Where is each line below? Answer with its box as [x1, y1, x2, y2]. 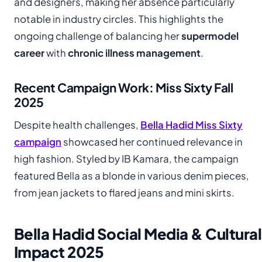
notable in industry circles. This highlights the [14, 12, 223, 25]
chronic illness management [68, 46, 201, 59]
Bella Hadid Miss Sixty [140, 118, 243, 131]
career [14, 46, 44, 59]
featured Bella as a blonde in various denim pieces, [14, 169, 249, 182]
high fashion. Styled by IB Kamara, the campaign [14, 152, 239, 165]
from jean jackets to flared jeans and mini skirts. [14, 186, 235, 199]
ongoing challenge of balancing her [14, 29, 181, 42]
